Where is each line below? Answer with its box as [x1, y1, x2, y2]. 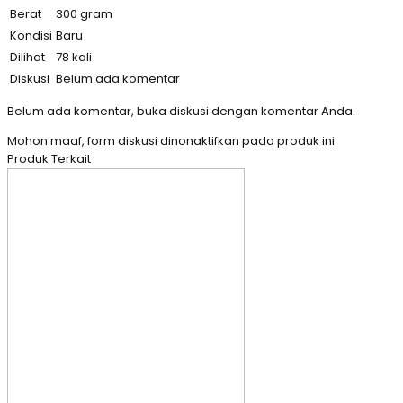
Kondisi [10, 27, 52, 45]
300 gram [56, 5, 112, 23]
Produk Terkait [7, 150, 91, 168]
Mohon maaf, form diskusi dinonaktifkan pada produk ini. [7, 132, 337, 150]
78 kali [56, 49, 92, 67]
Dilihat [10, 49, 45, 67]
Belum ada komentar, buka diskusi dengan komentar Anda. [7, 103, 355, 121]
